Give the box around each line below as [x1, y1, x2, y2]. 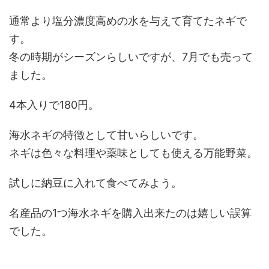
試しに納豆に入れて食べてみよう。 [9, 177, 182, 189]
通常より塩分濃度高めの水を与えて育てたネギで [9, 14, 247, 27]
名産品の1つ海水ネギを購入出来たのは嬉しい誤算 [9, 207, 252, 219]
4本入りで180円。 [9, 98, 99, 111]
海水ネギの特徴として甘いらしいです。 [9, 128, 204, 141]
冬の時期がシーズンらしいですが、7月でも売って [9, 50, 253, 63]
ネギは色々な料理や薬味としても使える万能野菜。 [9, 147, 258, 159]
